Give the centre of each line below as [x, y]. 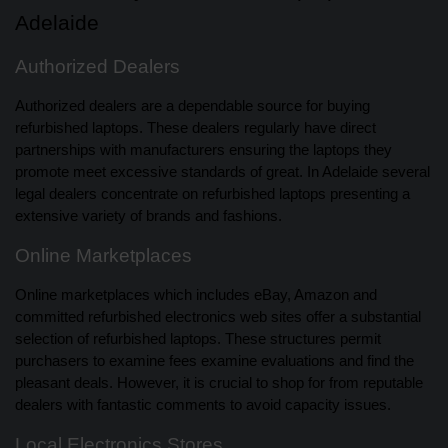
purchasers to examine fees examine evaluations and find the [214, 361]
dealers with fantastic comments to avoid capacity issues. [203, 405]
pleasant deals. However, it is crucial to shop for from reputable [219, 383]
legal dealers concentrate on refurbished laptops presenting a [212, 194]
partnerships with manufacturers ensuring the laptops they [203, 150]
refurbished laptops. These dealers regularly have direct [195, 128]
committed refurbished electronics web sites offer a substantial [218, 317]
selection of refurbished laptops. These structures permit [198, 339]
